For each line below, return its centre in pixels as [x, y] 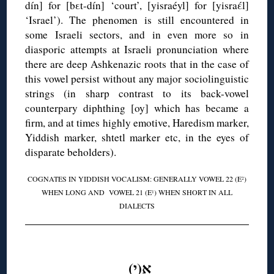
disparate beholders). [71, 152]
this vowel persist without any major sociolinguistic [137, 79]
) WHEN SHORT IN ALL [193, 192]
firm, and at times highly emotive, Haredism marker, [137, 123]
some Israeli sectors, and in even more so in [137, 35]
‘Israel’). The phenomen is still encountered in [137, 20]
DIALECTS [137, 206]
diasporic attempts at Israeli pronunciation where [137, 50]
